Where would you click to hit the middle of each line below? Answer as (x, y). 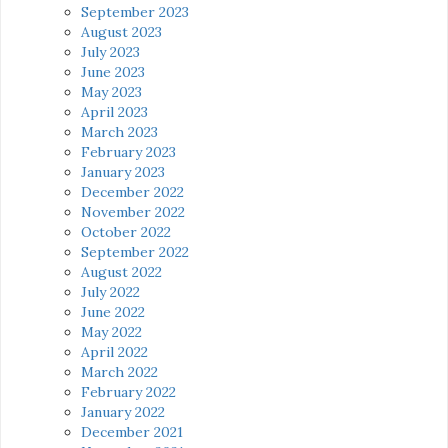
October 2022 (126, 231)
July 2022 (110, 291)
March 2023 (119, 131)
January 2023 (123, 171)
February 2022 (128, 391)
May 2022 (111, 331)
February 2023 (128, 151)
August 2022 (121, 271)
